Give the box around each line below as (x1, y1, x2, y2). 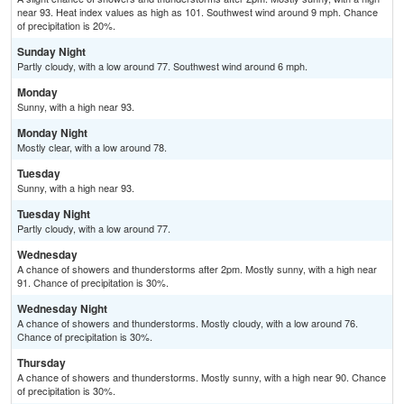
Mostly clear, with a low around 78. (17, 140, 167, 155)
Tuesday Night (17, 206, 90, 223)
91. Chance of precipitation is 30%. (17, 275, 169, 290)
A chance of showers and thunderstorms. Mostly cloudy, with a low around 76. (17, 316, 358, 331)
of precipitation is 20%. (17, 18, 115, 33)
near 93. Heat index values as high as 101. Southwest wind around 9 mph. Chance (17, 5, 378, 20)
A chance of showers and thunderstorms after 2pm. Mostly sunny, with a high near (17, 262, 377, 277)
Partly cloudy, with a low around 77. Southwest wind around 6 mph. (17, 59, 308, 74)
